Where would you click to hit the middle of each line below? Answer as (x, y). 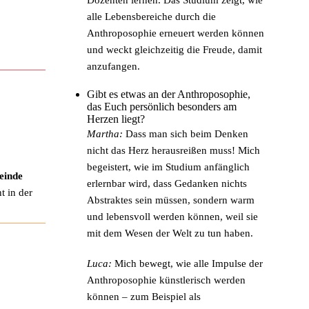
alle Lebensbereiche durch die (151, 16)
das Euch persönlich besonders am (162, 106)
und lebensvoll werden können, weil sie (172, 216)
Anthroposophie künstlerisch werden (166, 280)
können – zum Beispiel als (144, 296)
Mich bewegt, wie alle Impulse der (187, 263)
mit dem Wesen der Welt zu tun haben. (170, 233)
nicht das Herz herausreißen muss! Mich (173, 150)
